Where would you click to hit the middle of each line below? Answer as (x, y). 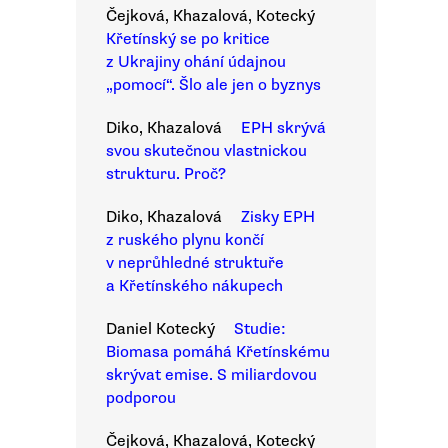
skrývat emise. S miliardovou (211, 375)
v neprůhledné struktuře (195, 263)
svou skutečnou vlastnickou (206, 151)
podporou (141, 398)
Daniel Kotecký (160, 329)
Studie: (260, 329)
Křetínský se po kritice (188, 39)
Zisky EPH (278, 217)
